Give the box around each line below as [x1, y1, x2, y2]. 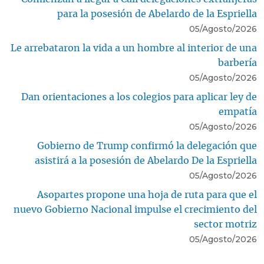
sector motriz [194, 220, 257, 230]
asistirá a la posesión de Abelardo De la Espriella [35, 156, 257, 166]
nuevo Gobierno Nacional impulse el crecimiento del [14, 205, 257, 215]
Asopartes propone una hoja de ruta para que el [37, 190, 257, 200]
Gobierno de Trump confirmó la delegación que [37, 141, 257, 151]
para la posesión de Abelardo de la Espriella [57, 9, 257, 19]
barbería [218, 58, 257, 68]
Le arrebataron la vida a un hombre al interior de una [11, 44, 257, 54]
